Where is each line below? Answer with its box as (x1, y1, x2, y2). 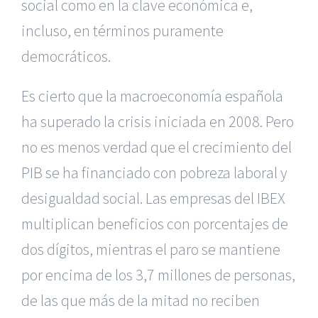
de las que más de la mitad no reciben (21, 290, 260, 310)
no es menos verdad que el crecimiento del (21, 137, 292, 157)
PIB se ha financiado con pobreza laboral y (21, 163, 287, 182)
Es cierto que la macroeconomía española (21, 86, 283, 106)
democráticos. (21, 46, 111, 66)
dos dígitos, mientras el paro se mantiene (21, 239, 280, 259)
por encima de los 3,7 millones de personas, (21, 265, 295, 285)
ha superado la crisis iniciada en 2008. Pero (21, 111, 294, 131)
